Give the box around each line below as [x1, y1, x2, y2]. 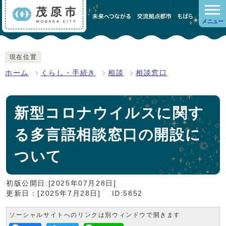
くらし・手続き [40, 69, 96, 77]
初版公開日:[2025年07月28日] [6, 180, 117, 188]
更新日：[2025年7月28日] [6, 190, 101, 198]
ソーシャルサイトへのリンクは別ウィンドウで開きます [9, 212, 181, 218]
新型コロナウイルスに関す [14, 105, 204, 122]
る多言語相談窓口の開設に [14, 127, 201, 143]
